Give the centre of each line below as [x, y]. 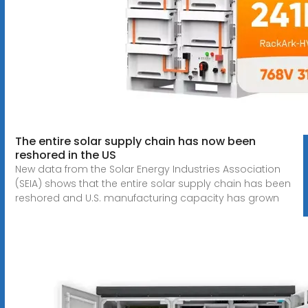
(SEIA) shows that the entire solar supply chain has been [153, 183]
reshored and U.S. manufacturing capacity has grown [147, 198]
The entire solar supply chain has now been [135, 141]
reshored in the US [65, 155]
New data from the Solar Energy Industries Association [147, 169]
